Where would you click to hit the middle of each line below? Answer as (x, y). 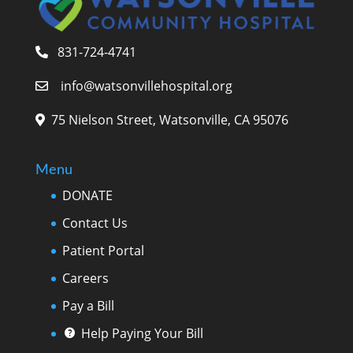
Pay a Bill (88, 305)
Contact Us (95, 223)
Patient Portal (103, 250)
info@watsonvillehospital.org (146, 85)
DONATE (87, 195)
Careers (85, 278)
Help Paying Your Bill (142, 333)
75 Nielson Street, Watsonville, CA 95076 (168, 119)
